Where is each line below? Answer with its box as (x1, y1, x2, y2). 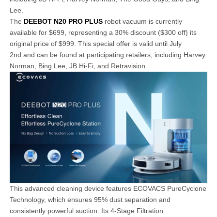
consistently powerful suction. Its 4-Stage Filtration (10, 206, 163, 215)
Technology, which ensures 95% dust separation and (10, 195, 170, 203)
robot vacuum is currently (103, 17, 182, 26)
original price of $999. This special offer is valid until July (10, 40, 182, 48)
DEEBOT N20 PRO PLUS (24, 17, 103, 26)
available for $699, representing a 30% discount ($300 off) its (10, 29, 197, 37)
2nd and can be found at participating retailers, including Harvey (10, 51, 205, 59)
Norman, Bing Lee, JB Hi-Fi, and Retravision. (10, 62, 147, 70)
